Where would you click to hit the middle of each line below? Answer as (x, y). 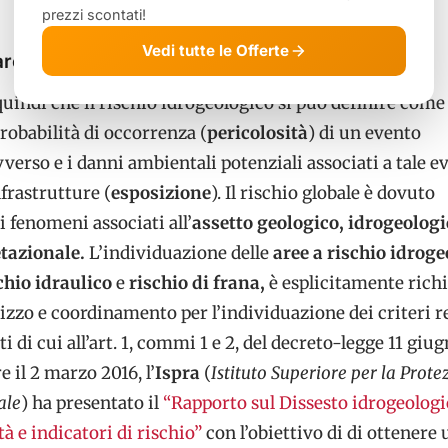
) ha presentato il (92, 403)
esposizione (161, 193)
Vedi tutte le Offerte (215, 50)
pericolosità (257, 133)
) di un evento (364, 133)
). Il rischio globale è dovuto (323, 193)
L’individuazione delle (177, 253)
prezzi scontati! (94, 14)
